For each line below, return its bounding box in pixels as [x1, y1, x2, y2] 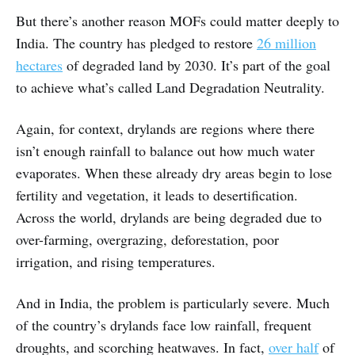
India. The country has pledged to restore [16, 33, 257, 53]
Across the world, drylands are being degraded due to [16, 208, 322, 227]
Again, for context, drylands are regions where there [16, 119, 315, 139]
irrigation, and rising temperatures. [16, 252, 216, 272]
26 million [257, 33, 316, 53]
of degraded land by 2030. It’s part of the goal [63, 55, 330, 75]
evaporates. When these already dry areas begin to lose [16, 163, 332, 183]
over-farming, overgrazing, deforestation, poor [16, 230, 279, 250]
